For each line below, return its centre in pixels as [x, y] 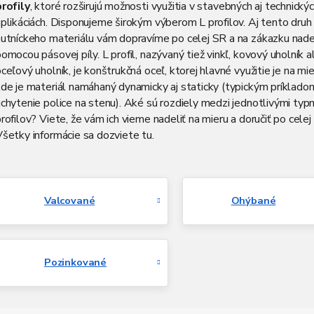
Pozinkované [76, 262]
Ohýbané [253, 201]
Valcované [70, 201]
